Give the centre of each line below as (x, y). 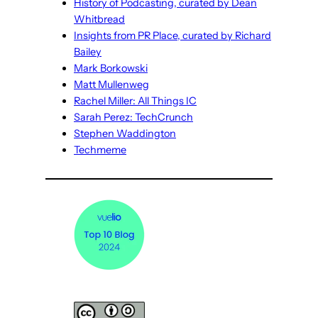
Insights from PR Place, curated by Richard (172, 36)
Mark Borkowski (111, 68)
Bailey (88, 52)
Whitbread (99, 20)
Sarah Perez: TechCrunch (133, 117)
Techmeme (100, 150)
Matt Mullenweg (111, 85)
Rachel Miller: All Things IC (135, 101)
